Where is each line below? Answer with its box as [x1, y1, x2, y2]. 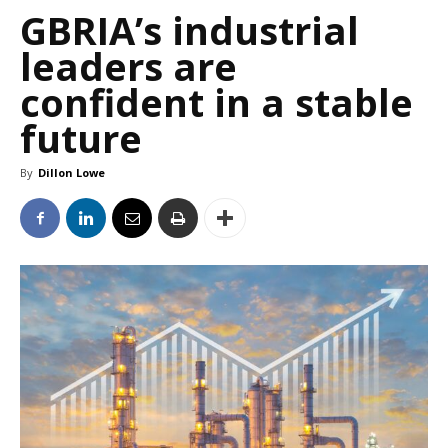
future [20, 112, 142, 165]
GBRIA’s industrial [20, 4, 359, 57]
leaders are [20, 40, 237, 93]
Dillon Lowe [38, 165, 105, 181]
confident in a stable [20, 76, 413, 129]
